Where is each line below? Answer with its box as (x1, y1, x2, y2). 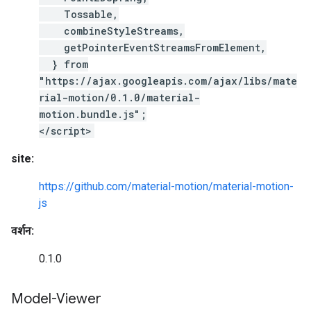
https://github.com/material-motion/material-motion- (39, 180, 294, 193)
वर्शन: (11, 224, 34, 237)
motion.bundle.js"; (39, 108, 146, 121)
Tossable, (39, 8, 119, 21)
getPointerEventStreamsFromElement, (39, 41, 267, 54)
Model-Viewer (11, 290, 101, 308)
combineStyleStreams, (39, 24, 185, 37)
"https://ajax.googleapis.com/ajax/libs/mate (39, 74, 297, 87)
